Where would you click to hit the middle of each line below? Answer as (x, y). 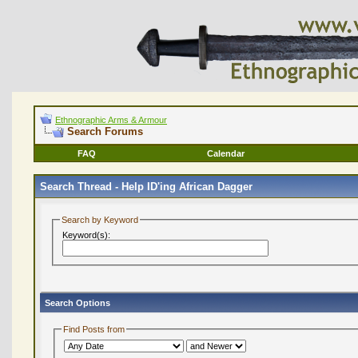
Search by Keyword (100, 220)
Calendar (225, 153)
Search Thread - (81, 187)
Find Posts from (94, 329)
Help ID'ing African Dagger (187, 187)
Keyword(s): (87, 235)
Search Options (78, 303)
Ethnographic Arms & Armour (111, 120)
